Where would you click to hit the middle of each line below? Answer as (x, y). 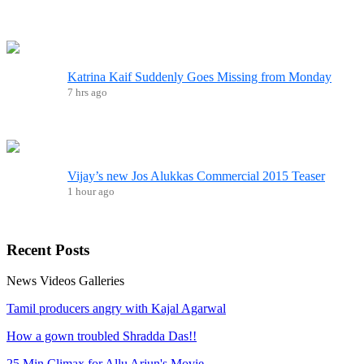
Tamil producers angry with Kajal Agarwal (116, 309)
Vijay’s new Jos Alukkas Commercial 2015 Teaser (196, 175)
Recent (31, 249)
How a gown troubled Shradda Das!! (102, 336)
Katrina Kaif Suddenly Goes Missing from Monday (199, 76)
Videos (58, 281)
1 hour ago (91, 191)
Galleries (102, 281)
